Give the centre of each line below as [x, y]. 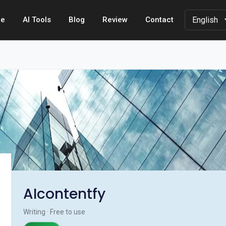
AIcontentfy [64, 194]
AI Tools [37, 20]
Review [115, 20]
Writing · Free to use [54, 212]
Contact [159, 20]
